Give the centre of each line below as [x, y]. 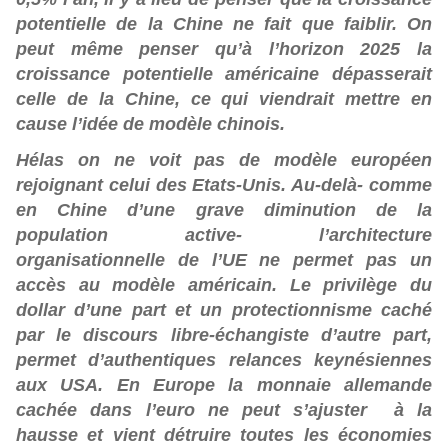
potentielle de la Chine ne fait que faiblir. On [224, 24]
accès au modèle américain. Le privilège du [224, 285]
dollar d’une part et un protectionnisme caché [224, 310]
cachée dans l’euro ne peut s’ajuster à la [224, 410]
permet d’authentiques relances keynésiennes [224, 360]
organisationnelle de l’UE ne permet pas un [224, 260]
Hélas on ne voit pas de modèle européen [224, 160]
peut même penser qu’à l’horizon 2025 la [224, 49]
